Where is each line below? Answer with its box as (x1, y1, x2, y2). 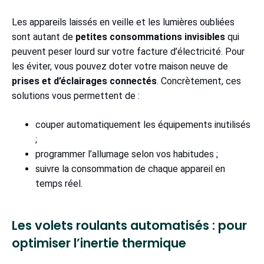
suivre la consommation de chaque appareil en (35, 163, 225, 175)
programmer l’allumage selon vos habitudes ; (35, 148, 220, 160)
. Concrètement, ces (157, 75, 241, 87)
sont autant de (12, 31, 75, 43)
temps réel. (35, 178, 85, 190)
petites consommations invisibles (75, 31, 225, 43)
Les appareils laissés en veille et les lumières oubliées (12, 16, 235, 28)
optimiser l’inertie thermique (12, 235, 186, 252)
